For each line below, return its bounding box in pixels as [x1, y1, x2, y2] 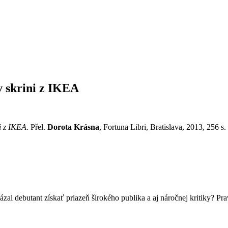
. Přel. [26, 123, 47, 132]
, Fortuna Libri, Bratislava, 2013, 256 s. [99, 123, 226, 132]
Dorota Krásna [47, 123, 99, 132]
